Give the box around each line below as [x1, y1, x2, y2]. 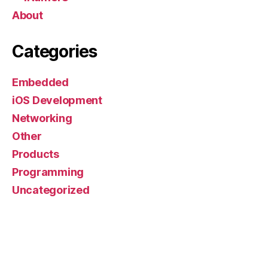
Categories [12, 41, 97, 62]
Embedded [12, 76, 69, 89]
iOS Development [12, 94, 102, 106]
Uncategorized [12, 184, 90, 196]
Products [12, 148, 59, 160]
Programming [12, 166, 84, 178]
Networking [12, 112, 72, 124]
